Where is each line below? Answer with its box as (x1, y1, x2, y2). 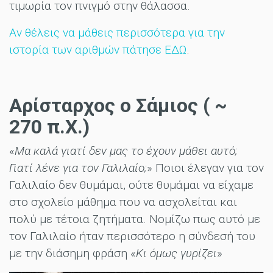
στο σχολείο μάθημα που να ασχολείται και (9, 194, 237, 209)
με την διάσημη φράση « (9, 246, 136, 260)
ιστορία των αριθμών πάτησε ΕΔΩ (9, 42, 186, 57)
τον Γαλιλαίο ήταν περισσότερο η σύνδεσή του (9, 229, 255, 243)
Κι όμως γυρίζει (136, 246, 217, 260)
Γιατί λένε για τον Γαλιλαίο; (9, 160, 147, 175)
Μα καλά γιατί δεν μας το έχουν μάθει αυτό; (15, 143, 238, 158)
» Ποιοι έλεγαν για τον (147, 160, 264, 175)
